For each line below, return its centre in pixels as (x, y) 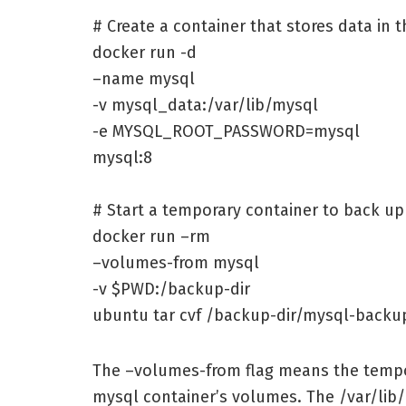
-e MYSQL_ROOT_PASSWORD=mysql (226, 132)
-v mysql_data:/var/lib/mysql (205, 106)
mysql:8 (122, 158)
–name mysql (144, 79)
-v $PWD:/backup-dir (171, 290)
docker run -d (145, 53)
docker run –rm (151, 237)
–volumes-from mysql (176, 263)
